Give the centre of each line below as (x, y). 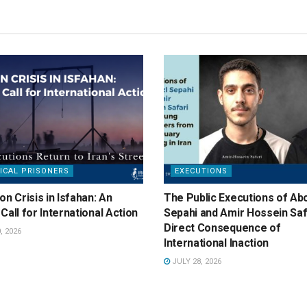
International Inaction (216, 243)
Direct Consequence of (222, 228)
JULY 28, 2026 (196, 262)
